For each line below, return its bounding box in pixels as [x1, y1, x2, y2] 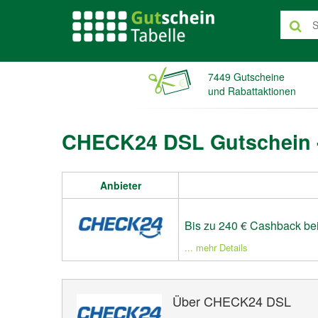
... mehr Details [185, 241, 248, 254]
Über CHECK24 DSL [172, 292, 291, 310]
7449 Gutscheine [207, 70, 285, 84]
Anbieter [99, 178, 141, 192]
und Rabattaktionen [207, 84, 296, 98]
